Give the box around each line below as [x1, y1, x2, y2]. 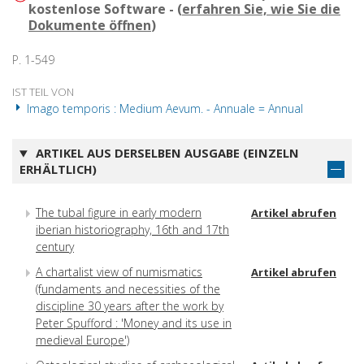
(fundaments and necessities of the [36, 280, 220, 297]
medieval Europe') [36, 331, 129, 348]
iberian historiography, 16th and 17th [36, 221, 229, 237]
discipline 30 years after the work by [36, 297, 223, 314]
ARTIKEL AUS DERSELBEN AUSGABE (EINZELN [32, 145, 299, 162]
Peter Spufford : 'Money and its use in [36, 314, 232, 331]
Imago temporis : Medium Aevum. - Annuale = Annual [24, 101, 303, 117]
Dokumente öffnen [28, 16, 151, 35]
